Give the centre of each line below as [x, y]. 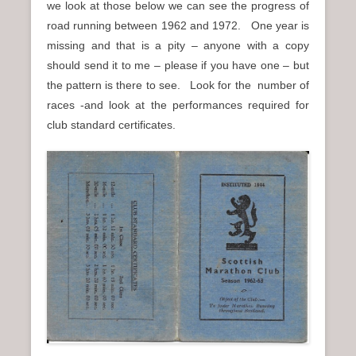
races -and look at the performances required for [178, 104]
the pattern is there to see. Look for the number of [178, 85]
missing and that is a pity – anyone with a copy [178, 45]
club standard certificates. [111, 124]
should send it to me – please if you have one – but [178, 65]
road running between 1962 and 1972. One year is [178, 25]
